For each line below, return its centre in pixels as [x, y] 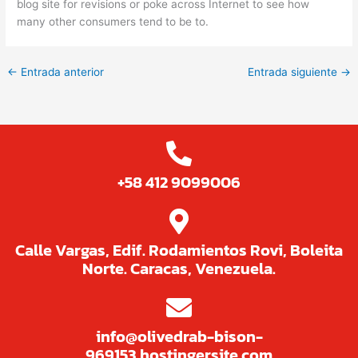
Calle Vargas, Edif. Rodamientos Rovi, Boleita [179, 251]
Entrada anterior [61, 72]
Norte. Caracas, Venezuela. [179, 269]
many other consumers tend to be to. [113, 21]
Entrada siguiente [294, 72]
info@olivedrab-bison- [179, 337]
